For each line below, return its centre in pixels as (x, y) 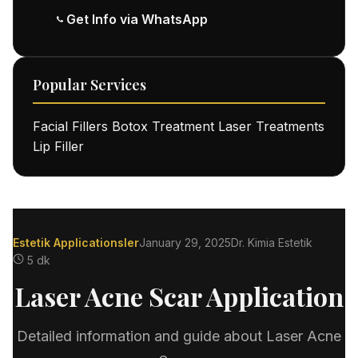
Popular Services (89, 85)
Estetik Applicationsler (76, 243)
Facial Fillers (70, 126)
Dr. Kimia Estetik (272, 243)
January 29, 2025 (185, 243)
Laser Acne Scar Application (179, 296)
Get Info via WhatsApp (137, 19)
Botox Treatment (163, 126)
